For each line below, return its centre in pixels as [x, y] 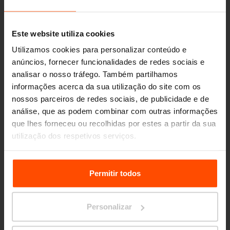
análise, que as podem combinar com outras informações [115, 111]
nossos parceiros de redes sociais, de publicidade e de [110, 99]
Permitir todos [115, 173]
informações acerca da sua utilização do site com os [107, 86]
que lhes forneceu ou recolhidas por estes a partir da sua [114, 123]
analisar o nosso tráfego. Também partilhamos [95, 74]
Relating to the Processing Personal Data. [92, 172]
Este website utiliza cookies [63, 33]
